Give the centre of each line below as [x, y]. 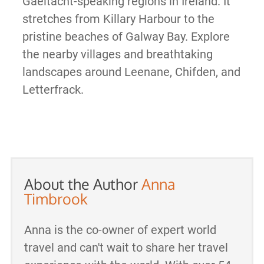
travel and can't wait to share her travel [126, 248]
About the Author [82, 184]
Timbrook [56, 199]
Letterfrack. [53, 90]
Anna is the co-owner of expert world [120, 230]
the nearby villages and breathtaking [117, 55]
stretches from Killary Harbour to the [118, 19]
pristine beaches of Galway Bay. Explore [126, 37]
